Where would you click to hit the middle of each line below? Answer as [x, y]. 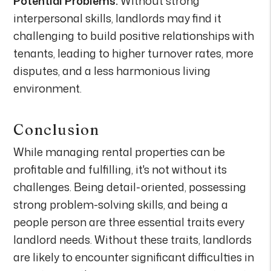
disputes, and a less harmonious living [112, 70]
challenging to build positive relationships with [134, 35]
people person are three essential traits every [129, 222]
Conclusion [57, 129]
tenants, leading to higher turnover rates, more [134, 53]
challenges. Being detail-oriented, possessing [130, 187]
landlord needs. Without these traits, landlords [133, 239]
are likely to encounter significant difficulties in [134, 257]
